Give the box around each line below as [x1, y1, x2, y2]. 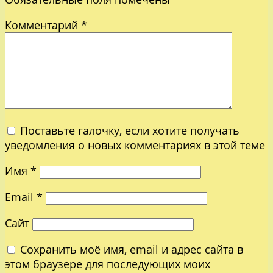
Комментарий [5, 17, 81, 32]
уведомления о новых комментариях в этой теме [5, 137, 265, 152]
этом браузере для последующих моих [5, 256, 210, 271]
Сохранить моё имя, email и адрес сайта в [20, 241, 243, 257]
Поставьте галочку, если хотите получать [20, 122, 239, 138]
